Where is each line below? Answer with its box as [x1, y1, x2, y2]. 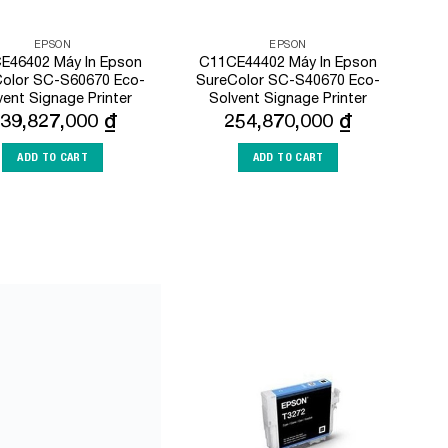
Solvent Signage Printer [209, 88, 368, 106]
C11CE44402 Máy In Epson [199, 52, 378, 70]
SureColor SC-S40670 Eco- [196, 70, 381, 88]
